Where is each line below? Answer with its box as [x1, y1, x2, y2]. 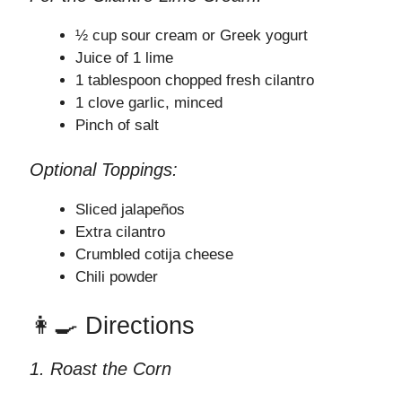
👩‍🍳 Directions [30, 311, 195, 339]
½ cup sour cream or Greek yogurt [75, 26, 308, 44]
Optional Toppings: [30, 160, 178, 180]
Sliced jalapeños [75, 201, 185, 219]
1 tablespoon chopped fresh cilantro [75, 71, 314, 89]
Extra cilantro [75, 223, 165, 241]
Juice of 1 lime [75, 48, 173, 66]
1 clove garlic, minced [75, 93, 223, 111]
